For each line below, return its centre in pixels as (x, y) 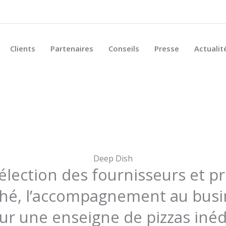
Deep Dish (113, 159)
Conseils (124, 48)
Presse (167, 48)
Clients (23, 48)
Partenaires (72, 48)
